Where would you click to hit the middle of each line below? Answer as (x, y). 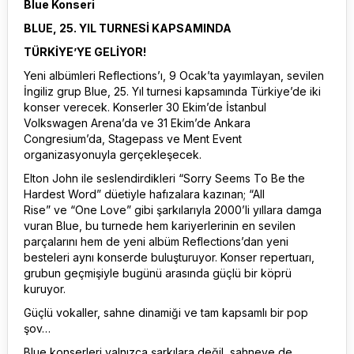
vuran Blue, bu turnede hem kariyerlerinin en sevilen (160, 226)
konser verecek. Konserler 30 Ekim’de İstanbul (145, 107)
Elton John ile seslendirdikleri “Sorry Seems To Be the (164, 178)
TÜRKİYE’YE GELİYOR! (85, 52)
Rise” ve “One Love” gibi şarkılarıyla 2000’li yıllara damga (173, 210)
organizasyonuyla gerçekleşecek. (113, 154)
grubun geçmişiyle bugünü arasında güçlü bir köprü (158, 273)
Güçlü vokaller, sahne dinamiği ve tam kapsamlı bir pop (166, 313)
